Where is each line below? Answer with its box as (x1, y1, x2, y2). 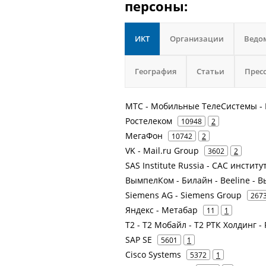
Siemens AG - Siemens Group (125, 189, 242, 201)
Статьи (197, 66, 224, 77)
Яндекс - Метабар (125, 204, 198, 216)
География (135, 66, 176, 77)
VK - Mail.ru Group (125, 145, 199, 156)
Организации (170, 33, 224, 44)
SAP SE (125, 234, 152, 245)
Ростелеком (125, 115, 172, 126)
